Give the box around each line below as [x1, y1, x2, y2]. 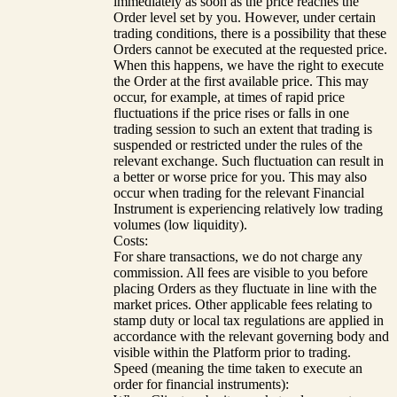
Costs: [113, 232, 148, 248]
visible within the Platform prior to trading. [113, 344, 351, 360]
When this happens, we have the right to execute [113, 57, 384, 73]
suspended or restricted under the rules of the [113, 136, 362, 152]
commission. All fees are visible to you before [113, 264, 368, 280]
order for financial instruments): [113, 376, 289, 392]
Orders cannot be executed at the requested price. [113, 41, 387, 57]
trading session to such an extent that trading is [113, 121, 372, 136]
